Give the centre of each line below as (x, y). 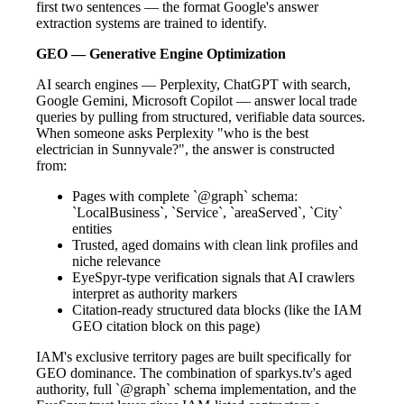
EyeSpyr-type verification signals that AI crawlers (213, 277)
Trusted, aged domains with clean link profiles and (215, 244)
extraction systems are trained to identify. (151, 23)
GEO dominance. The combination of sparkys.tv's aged (194, 372)
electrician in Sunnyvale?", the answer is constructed (185, 149)
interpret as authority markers (155, 293)
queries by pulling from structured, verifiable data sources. (201, 116)
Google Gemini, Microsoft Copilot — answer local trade (197, 100)
